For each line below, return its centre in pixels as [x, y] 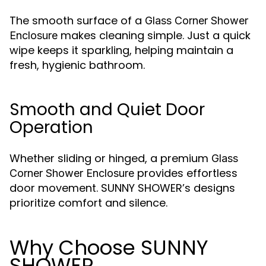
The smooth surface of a [77, 20]
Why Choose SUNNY [109, 248]
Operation [51, 127]
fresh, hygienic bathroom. [77, 65]
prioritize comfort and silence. [88, 203]
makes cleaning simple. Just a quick [154, 35]
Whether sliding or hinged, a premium [110, 158]
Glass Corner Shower [197, 20]
